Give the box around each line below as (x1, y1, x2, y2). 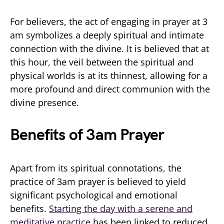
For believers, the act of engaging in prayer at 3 (10, 15, 207, 27)
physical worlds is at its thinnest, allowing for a (10, 69, 207, 81)
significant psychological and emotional (10, 188, 177, 201)
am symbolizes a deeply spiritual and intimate (10, 28, 204, 41)
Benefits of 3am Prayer (10, 125, 164, 145)
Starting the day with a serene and (49, 202, 192, 214)
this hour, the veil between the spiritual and (10, 55, 193, 68)
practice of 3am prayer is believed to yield (10, 175, 186, 187)
